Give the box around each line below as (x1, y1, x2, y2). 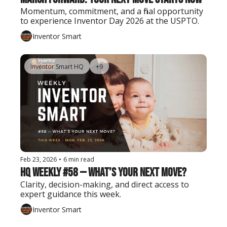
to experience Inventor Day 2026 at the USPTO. (20, 15, 199, 27)
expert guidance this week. (20, 188, 121, 200)
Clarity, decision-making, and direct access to (20, 179, 189, 191)
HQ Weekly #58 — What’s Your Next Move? (20, 165, 186, 180)
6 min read (63, 155, 94, 164)
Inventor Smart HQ (30, 62, 84, 71)
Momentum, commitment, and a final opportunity (20, 6, 203, 17)
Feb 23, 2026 (20, 155, 57, 164)
